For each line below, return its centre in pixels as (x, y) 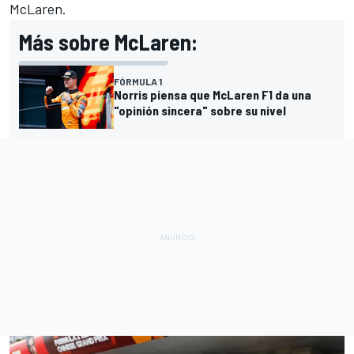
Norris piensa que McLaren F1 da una (213, 95)
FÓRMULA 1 (138, 82)
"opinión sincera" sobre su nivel (200, 111)
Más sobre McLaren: (108, 42)
